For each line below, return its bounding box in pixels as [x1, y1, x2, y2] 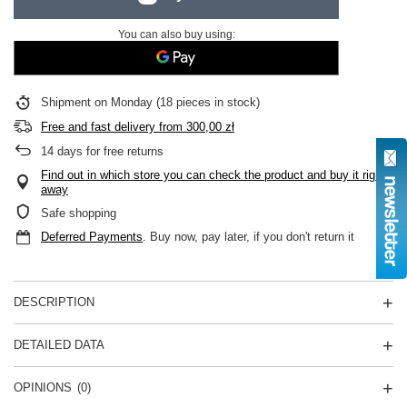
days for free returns [54, 144, 164, 158]
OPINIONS [14, 381, 72, 394]
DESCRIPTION [14, 295, 94, 309]
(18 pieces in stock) [153, 95, 260, 109]
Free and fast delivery [41, 120, 155, 134]
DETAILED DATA [14, 338, 104, 352]
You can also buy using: [117, 28, 235, 41]
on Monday [94, 95, 153, 109]
